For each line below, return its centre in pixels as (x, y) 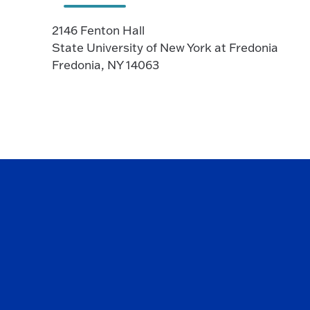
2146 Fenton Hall (98, 30)
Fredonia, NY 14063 (106, 64)
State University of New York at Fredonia (165, 47)
